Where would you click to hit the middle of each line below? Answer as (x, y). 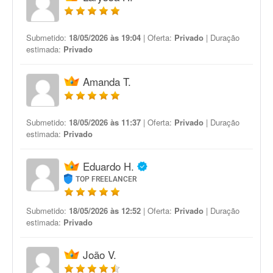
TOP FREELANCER (106, 179)
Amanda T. (107, 81)
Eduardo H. (108, 166)
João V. (100, 254)
